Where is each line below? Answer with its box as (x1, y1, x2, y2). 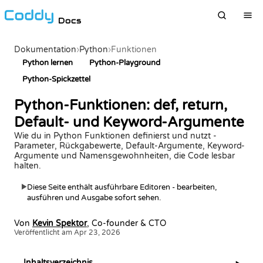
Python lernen (22, 58, 73, 68)
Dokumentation (14, 45, 76, 55)
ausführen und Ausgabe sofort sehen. (27, 193, 161, 203)
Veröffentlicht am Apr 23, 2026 (14, 228, 120, 237)
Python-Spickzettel (22, 75, 90, 84)
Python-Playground (89, 58, 160, 68)
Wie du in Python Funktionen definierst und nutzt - (14, 131, 217, 141)
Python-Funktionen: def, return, (14, 97, 227, 114)
